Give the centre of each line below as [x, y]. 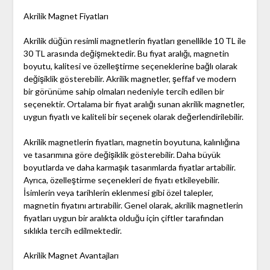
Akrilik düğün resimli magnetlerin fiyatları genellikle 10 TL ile [134, 41]
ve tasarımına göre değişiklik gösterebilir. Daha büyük [122, 155]
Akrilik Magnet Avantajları [71, 256]
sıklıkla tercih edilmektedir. [72, 231]
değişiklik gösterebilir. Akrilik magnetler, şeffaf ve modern [130, 79]
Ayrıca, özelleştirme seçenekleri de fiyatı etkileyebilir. [121, 180]
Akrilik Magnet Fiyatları [66, 16]
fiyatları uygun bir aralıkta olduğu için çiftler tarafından [123, 218]
